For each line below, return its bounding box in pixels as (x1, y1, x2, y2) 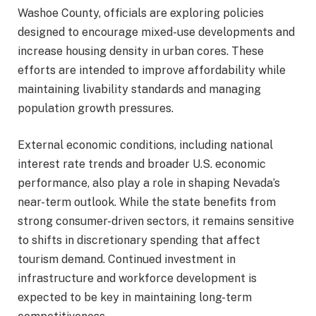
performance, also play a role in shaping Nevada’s (18, 176, 280, 190)
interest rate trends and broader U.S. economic (18, 157, 266, 171)
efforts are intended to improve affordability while (18, 63, 286, 77)
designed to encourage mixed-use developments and (18, 25, 295, 39)
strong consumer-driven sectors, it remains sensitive (18, 214, 294, 228)
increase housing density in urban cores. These (18, 44, 264, 58)
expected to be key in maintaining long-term (18, 290, 252, 304)
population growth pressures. (18, 102, 174, 115)
